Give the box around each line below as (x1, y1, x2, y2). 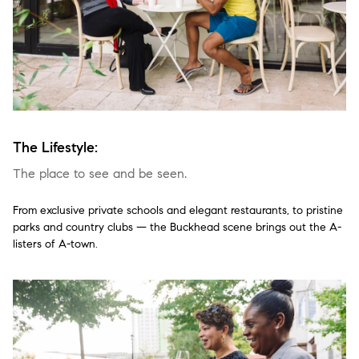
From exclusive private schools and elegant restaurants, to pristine (13, 204, 343, 218)
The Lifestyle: (13, 139, 98, 157)
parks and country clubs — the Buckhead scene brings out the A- (13, 220, 341, 235)
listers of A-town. (13, 237, 98, 252)
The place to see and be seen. (13, 166, 187, 182)
